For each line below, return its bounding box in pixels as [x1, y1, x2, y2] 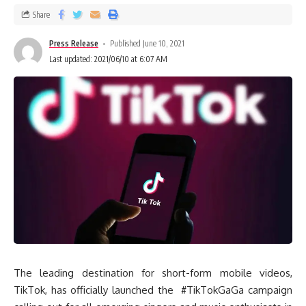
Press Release [49, 38, 98, 49]
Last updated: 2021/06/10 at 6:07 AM [49, 54, 167, 65]
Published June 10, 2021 [110, 38, 185, 49]
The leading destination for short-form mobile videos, [14, 266, 292, 280]
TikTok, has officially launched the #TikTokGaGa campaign [14, 283, 292, 297]
